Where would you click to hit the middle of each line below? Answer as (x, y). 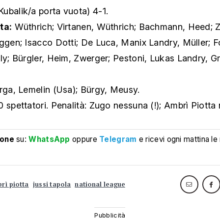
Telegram (118, 139)
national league (100, 184)
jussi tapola (52, 184)
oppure (85, 139)
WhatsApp (49, 139)
